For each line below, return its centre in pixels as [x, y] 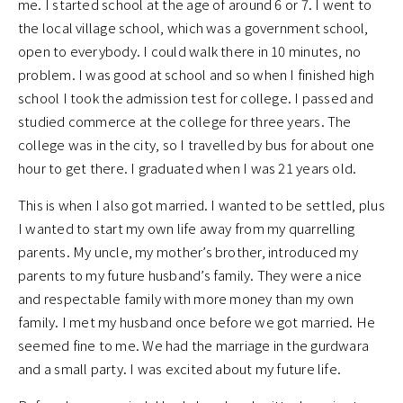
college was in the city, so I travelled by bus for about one [197, 145]
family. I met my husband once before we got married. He [197, 322]
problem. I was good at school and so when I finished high [196, 75]
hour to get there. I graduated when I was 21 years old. [188, 168]
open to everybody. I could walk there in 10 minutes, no [190, 51]
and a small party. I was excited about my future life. [180, 369]
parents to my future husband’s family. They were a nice [190, 275]
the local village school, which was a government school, [193, 28]
